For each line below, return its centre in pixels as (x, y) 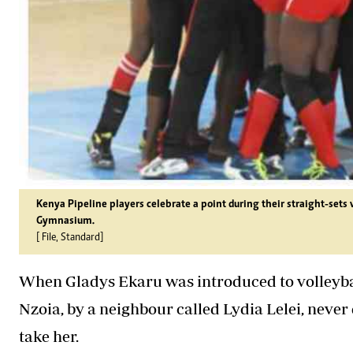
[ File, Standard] (70, 238)
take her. (49, 336)
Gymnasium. (65, 221)
